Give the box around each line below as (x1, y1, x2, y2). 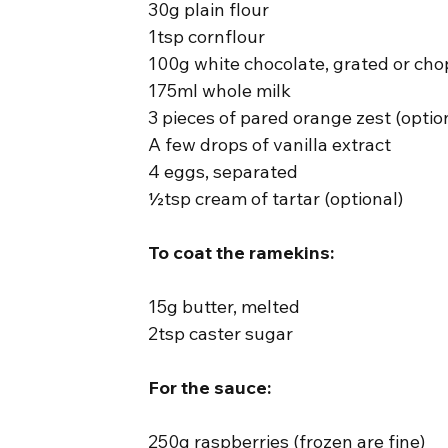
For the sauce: (148, 375, 272, 399)
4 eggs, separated (148, 159, 299, 183)
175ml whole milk (148, 78, 292, 102)
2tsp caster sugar (148, 321, 294, 345)
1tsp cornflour (148, 24, 266, 48)
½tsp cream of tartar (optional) (148, 186, 404, 210)
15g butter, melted (148, 294, 301, 318)
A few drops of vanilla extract (148, 132, 392, 156)
